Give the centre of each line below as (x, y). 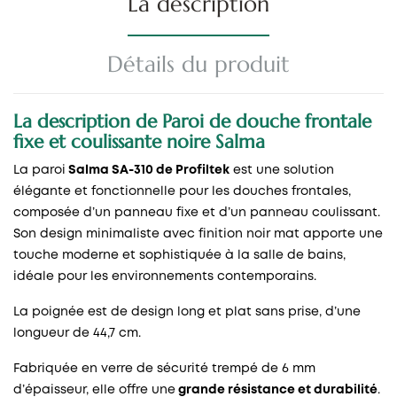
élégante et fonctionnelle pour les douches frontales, (182, 191)
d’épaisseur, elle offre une (94, 389)
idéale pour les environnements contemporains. (165, 276)
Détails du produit (198, 64)
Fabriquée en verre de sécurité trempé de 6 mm (164, 368)
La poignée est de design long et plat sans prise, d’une (187, 311)
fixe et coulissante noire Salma (139, 141)
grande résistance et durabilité (276, 389)
